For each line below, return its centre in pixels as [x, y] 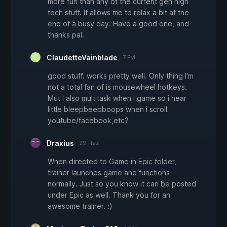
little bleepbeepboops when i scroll [107, 109]
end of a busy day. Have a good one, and [118, 24]
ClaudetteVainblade [82, 58]
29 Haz [89, 143]
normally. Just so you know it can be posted [122, 184]
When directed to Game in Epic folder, [112, 162]
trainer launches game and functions [109, 173]
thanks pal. [66, 35]
